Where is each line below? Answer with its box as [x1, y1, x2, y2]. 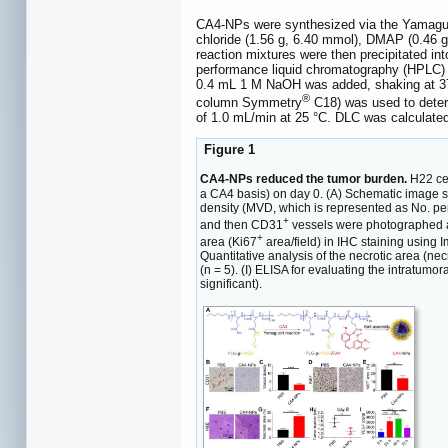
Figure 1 [200, 142, 255, 158]
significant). [200, 276, 262, 291]
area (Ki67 [200, 234, 257, 249]
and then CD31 [200, 217, 283, 232]
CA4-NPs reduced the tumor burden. [200, 172, 407, 187]
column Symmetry [196, 95, 302, 111]
